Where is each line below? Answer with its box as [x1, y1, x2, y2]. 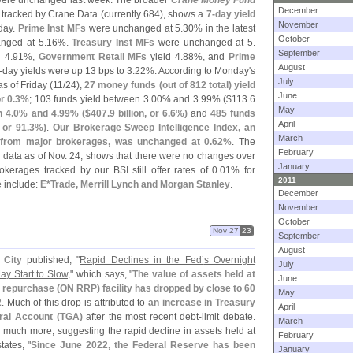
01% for [220, 165, 256, 176]
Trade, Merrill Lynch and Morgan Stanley [50, 179, 230, 190]
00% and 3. [150, 94, 201, 105]
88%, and [182, 51, 229, 62]
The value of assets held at [132, 269, 255, 280]
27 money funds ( [84, 80, 162, 91]
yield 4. [147, 51, 183, 62]
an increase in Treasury [148, 297, 256, 308]
